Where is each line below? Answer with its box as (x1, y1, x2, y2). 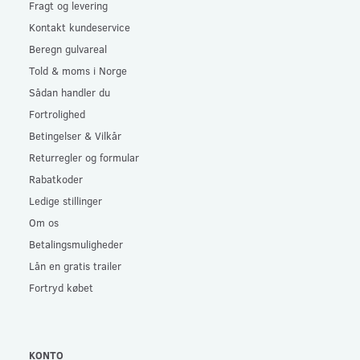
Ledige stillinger (29, 193, 102, 207)
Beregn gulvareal (29, 41, 107, 55)
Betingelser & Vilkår (29, 128, 121, 142)
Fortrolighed (29, 106, 85, 121)
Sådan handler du (29, 84, 110, 99)
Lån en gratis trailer (29, 258, 121, 272)
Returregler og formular (29, 149, 139, 164)
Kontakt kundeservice (29, 19, 130, 34)
